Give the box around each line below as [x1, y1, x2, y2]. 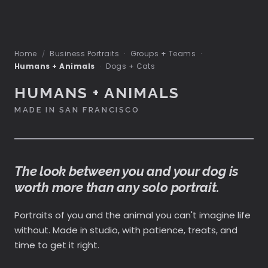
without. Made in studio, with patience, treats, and [14, 224, 237, 236]
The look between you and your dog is [14, 163, 239, 179]
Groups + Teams [130, 49, 196, 59]
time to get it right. [14, 239, 99, 251]
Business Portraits [50, 49, 120, 59]
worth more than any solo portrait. [14, 179, 220, 195]
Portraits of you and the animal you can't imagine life [14, 209, 251, 221]
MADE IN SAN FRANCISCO [14, 105, 140, 114]
